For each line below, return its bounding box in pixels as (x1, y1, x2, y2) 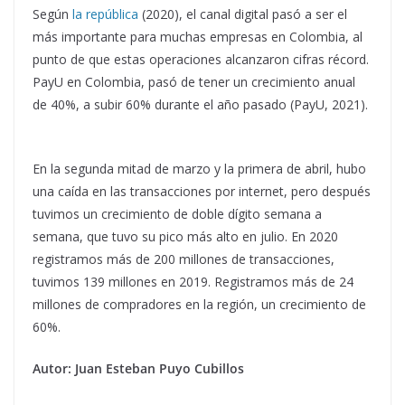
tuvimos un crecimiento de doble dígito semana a (33, 204, 322, 222)
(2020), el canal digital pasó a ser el (142, 5, 347, 23)
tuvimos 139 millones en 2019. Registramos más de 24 (33, 272, 353, 290)
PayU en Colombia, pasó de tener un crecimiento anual (33, 72, 355, 90)
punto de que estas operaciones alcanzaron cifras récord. (33, 50, 369, 68)
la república (69, 5, 142, 23)
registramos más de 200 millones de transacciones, (33, 250, 334, 268)
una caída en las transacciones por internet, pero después (33, 182, 371, 200)
